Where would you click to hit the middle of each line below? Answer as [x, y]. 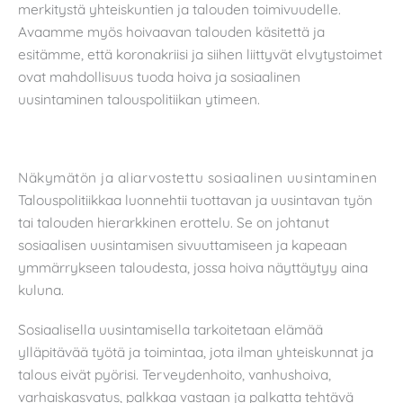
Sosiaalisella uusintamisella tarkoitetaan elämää [170, 329]
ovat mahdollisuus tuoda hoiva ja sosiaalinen [159, 77]
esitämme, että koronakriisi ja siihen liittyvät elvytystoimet [200, 54]
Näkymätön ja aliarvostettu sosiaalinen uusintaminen [198, 178]
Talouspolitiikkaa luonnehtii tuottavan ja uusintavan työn [195, 200]
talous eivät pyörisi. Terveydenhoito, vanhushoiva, [175, 374]
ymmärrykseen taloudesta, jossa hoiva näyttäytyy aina [193, 268]
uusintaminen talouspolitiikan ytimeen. [139, 99]
